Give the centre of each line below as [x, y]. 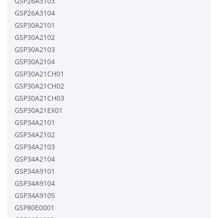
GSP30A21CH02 [39, 86]
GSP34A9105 [35, 195]
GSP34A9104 [35, 183]
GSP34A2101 [35, 122]
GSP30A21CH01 [39, 73]
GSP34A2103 [35, 146]
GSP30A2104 [35, 61]
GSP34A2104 [35, 159]
